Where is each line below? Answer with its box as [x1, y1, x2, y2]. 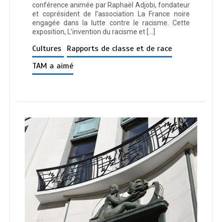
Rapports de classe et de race [67, 44, 172, 54]
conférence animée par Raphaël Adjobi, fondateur [32, 1, 190, 9]
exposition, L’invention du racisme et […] [32, 28, 155, 36]
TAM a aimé [32, 61, 73, 71]
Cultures [32, 44, 64, 54]
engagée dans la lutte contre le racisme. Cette [32, 19, 190, 27]
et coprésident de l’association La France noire [32, 10, 190, 18]
